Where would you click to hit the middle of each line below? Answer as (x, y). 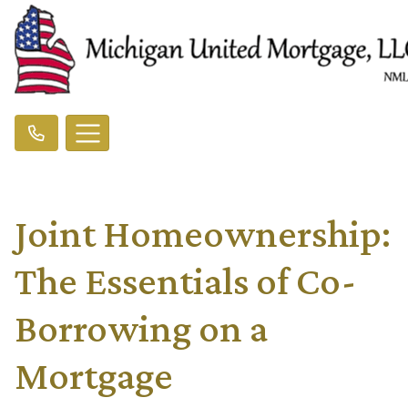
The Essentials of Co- (185, 281)
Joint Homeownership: (203, 234)
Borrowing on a (141, 328)
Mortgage (94, 376)
